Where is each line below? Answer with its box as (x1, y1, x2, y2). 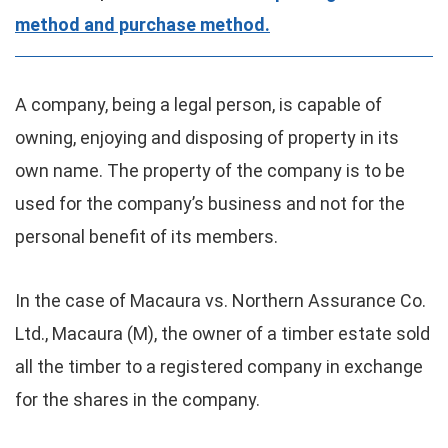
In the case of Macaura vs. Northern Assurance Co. (15, 290, 426, 311)
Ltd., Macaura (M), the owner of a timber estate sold (15, 323, 430, 344)
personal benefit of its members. (15, 226, 278, 247)
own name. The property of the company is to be (15, 160, 405, 181)
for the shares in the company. (15, 389, 260, 410)
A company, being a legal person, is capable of (15, 94, 382, 115)
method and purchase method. (15, 14, 270, 35)
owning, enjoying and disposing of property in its (15, 127, 399, 148)
